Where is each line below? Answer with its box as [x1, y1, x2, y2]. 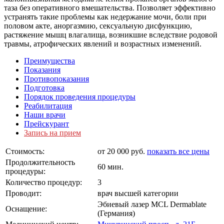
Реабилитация [24, 101, 72, 110]
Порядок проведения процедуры [24, 92, 135, 101]
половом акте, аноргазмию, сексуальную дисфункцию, [4, 21, 192, 30]
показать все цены [147, 146, 209, 155]
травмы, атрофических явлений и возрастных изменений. [4, 39, 201, 48]
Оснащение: [5, 204, 47, 213]
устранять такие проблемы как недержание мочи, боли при [4, 12, 206, 21]
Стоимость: [5, 146, 44, 155]
